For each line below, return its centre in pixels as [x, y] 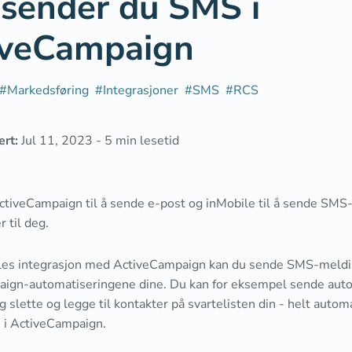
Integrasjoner [141, 90]
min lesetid [146, 141]
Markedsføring [48, 90]
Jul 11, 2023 [57, 141]
